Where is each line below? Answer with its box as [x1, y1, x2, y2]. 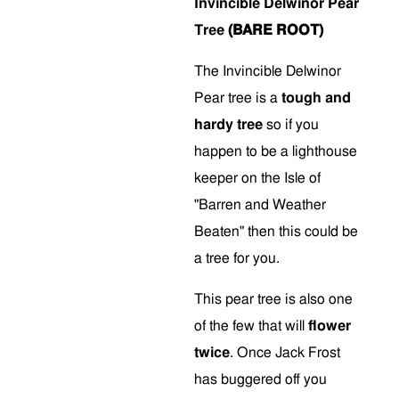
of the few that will [194, 319, 308, 333]
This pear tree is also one [194, 292, 353, 306]
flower [308, 319, 351, 333]
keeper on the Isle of [194, 171, 321, 185]
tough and [281, 91, 351, 105]
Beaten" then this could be [194, 224, 358, 239]
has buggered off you [194, 372, 327, 387]
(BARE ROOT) [228, 23, 323, 37]
